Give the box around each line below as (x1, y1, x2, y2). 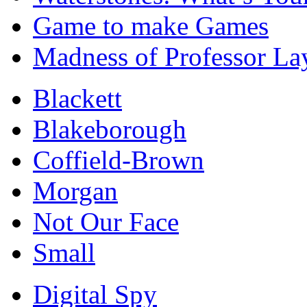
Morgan (33, 175, 118, 206)
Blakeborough (33, 114, 186, 144)
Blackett (33, 83, 122, 113)
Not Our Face (33, 206, 179, 236)
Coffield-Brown (33, 145, 204, 175)
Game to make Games (33, 10, 269, 40)
